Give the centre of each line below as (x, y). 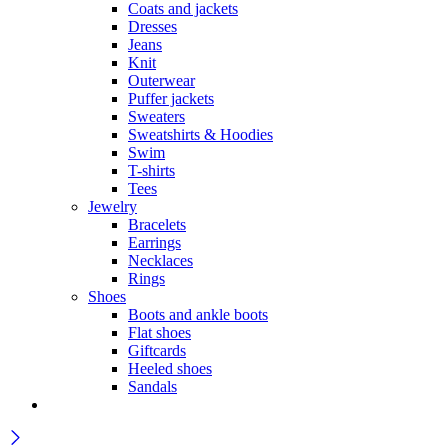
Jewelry (112, 207)
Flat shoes (159, 333)
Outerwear (161, 81)
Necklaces (160, 261)
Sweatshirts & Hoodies (200, 135)
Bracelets (157, 225)
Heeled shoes (170, 369)
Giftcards (157, 351)
